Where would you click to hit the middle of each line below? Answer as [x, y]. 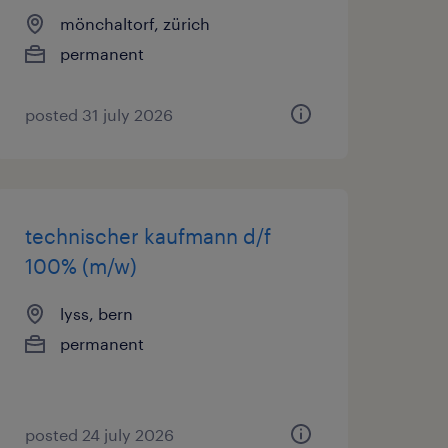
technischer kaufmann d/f [147, 236]
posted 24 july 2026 [99, 434]
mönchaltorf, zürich [134, 23]
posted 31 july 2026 [98, 114]
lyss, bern [96, 313]
